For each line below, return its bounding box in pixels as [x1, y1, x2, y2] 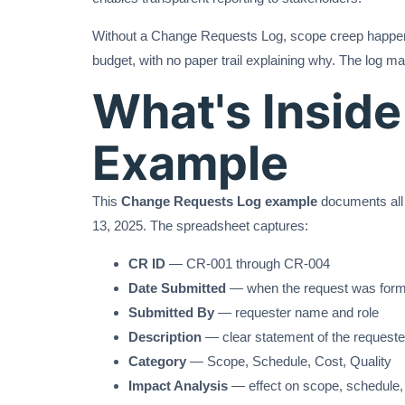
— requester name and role [214, 305, 379, 321]
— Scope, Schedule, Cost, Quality [186, 353, 391, 370]
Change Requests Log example [121, 193, 317, 210]
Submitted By [128, 305, 214, 321]
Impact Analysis [128, 378, 228, 394]
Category [128, 353, 186, 370]
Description [128, 329, 202, 345]
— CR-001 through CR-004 [165, 256, 330, 272]
